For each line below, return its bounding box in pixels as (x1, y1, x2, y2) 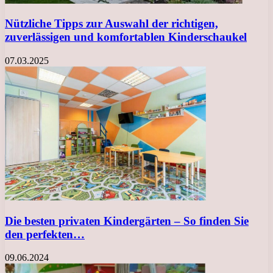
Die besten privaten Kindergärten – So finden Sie (5, 214, 249, 227)
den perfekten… (5, 227, 85, 241)
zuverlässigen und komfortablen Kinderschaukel (5, 30, 247, 44)
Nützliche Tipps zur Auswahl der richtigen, (5, 17, 218, 30)
